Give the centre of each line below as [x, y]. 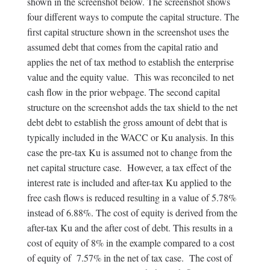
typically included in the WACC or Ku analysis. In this [130, 137]
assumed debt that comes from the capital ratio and [122, 46]
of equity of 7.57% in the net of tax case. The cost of [129, 257]
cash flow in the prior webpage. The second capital [123, 92]
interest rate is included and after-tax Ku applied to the [129, 182]
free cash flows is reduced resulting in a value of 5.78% [131, 197]
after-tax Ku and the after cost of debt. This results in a [130, 227]
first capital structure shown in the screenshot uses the [128, 31]
